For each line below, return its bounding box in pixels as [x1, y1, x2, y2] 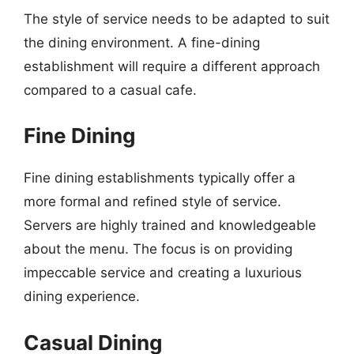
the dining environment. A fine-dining [24, 34, 260, 51]
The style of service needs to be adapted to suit [24, 10, 330, 27]
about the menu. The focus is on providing [24, 241, 292, 257]
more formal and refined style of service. [24, 194, 281, 209]
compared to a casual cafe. [24, 81, 197, 98]
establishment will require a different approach [24, 58, 320, 74]
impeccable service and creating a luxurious [24, 265, 302, 281]
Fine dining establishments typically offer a [24, 170, 296, 186]
